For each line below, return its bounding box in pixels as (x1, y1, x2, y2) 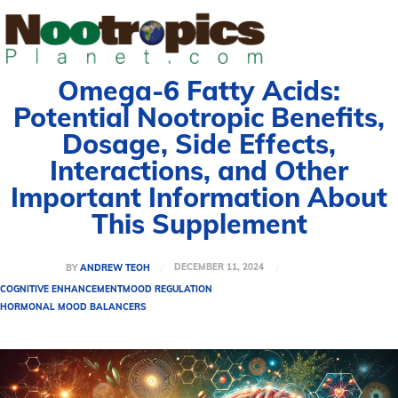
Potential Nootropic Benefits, (13, 100, 385, 134)
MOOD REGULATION (123, 283, 212, 295)
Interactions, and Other (50, 154, 348, 187)
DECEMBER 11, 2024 (174, 261, 264, 274)
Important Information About (11, 180, 387, 214)
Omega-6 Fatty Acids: (58, 74, 340, 107)
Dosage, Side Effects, (62, 127, 336, 161)
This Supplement (91, 207, 307, 241)
